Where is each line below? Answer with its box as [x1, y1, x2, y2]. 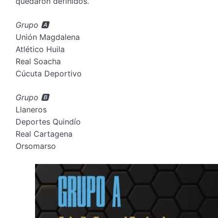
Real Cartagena [16, 128, 73, 139]
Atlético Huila [16, 44, 65, 54]
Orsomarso [16, 141, 56, 151]
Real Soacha [16, 56, 61, 66]
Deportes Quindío [16, 116, 81, 127]
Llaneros [16, 104, 47, 114]
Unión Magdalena [16, 32, 80, 42]
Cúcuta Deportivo [16, 68, 82, 78]
